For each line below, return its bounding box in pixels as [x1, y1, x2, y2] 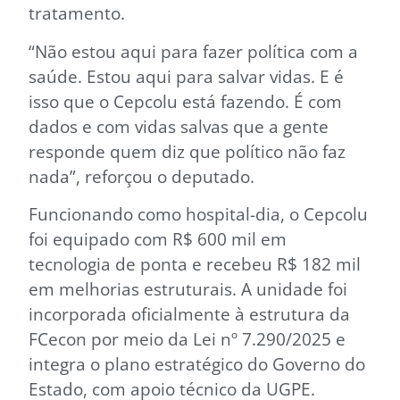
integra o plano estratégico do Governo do [29, 351, 365, 376]
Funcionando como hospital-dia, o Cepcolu [29, 201, 368, 226]
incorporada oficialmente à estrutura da [29, 301, 350, 326]
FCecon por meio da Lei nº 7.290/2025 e [29, 326, 346, 351]
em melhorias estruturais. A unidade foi [29, 276, 347, 301]
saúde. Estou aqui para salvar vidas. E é [29, 63, 344, 88]
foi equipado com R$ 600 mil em [29, 226, 287, 251]
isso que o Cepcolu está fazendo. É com [29, 88, 342, 113]
